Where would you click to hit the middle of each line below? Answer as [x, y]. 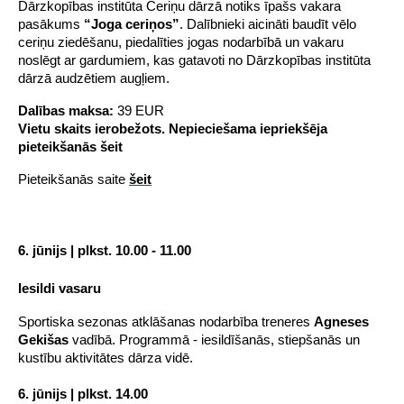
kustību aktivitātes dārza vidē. [106, 358]
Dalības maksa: [66, 111]
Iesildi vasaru [60, 288]
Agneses [341, 321]
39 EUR [139, 111]
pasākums [51, 25]
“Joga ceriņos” [132, 25]
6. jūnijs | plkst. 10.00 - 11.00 [105, 251]
